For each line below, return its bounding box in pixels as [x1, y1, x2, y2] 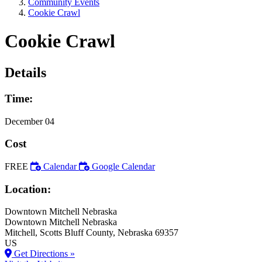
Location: [5, 182, 51, 195]
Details [5, 64, 46, 80]
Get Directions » [12, 249, 75, 259]
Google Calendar [92, 161, 155, 171]
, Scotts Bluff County [35, 227, 113, 238]
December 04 [5, 116, 54, 126]
